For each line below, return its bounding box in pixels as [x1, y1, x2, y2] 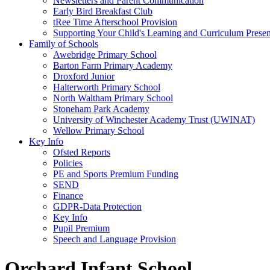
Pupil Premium [53, 223, 110, 233]
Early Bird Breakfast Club [53, 6, 152, 16]
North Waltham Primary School [53, 93, 173, 103]
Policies [53, 158, 83, 168]
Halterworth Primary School [53, 82, 160, 92]
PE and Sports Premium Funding [53, 169, 178, 179]
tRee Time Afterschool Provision [53, 17, 177, 27]
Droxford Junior [53, 71, 115, 81]
